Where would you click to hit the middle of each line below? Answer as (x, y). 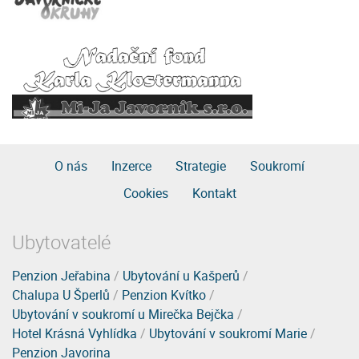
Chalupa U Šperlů (61, 294)
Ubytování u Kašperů (181, 275)
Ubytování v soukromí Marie (228, 333)
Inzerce (131, 165)
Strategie (201, 165)
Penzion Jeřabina (61, 275)
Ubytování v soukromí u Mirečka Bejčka (123, 314)
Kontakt (214, 193)
